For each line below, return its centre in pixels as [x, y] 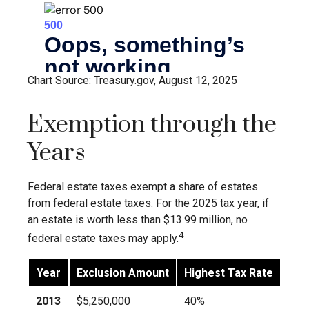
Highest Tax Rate [229, 272]
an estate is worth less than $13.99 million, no [138, 219]
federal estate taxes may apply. [103, 238]
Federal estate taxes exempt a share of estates [143, 186]
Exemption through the [152, 124]
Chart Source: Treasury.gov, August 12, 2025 [132, 80]
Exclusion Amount [123, 272]
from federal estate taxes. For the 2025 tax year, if [148, 203]
